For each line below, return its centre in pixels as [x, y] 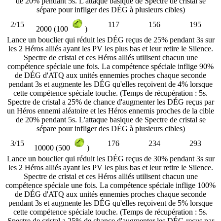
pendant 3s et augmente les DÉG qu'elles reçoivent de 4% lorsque [110, 84]
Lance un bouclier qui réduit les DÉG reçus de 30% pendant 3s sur [110, 158]
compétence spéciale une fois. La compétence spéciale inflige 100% [110, 185]
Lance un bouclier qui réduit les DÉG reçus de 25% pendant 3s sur [110, 39]
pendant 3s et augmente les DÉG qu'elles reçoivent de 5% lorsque [110, 203]
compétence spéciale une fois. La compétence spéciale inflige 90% [110, 66]
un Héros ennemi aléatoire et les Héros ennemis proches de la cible [110, 110]
